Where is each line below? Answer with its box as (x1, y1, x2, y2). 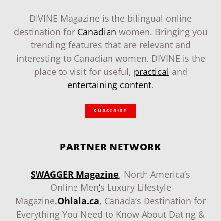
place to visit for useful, (34, 66, 134, 78)
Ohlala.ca (57, 195, 99, 207)
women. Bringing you (116, 26, 208, 38)
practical (133, 66, 169, 78)
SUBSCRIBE (94, 107, 127, 114)
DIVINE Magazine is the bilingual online (29, 12, 192, 25)
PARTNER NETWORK (59, 140, 162, 154)
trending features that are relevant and (30, 39, 191, 51)
